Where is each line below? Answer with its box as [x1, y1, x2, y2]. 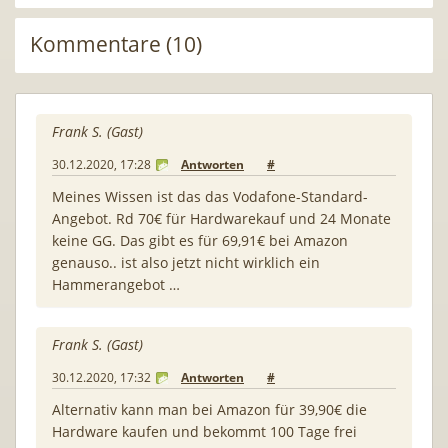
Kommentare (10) [30, 29, 202, 58]
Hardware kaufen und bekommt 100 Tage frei [52, 421, 357, 441]
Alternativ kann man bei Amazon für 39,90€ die [52, 399, 367, 419]
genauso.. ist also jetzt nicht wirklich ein [52, 252, 320, 272]
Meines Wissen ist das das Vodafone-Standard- [52, 186, 368, 206]
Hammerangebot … [52, 274, 180, 294]
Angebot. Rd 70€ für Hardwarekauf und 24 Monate [52, 208, 391, 228]
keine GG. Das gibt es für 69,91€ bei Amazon [52, 230, 348, 250]
